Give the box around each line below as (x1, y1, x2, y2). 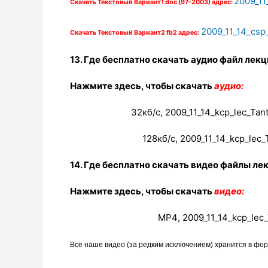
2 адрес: (173, 29, 199, 37)
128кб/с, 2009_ (142, 133, 204, 145)
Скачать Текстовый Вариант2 (70, 29, 166, 37)
